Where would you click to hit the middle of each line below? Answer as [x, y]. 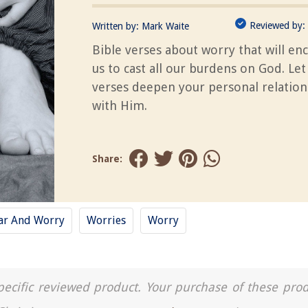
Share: [107, 159]
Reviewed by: [277, 25]
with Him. [120, 106]
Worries [106, 220]
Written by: [117, 26]
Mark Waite [165, 26]
